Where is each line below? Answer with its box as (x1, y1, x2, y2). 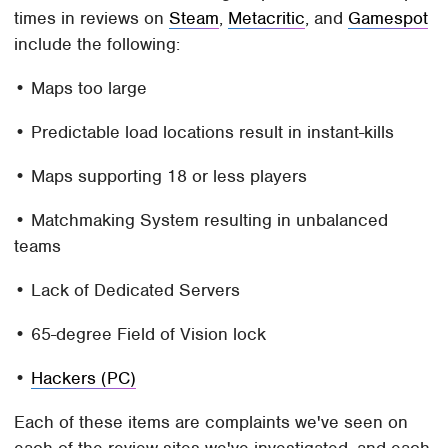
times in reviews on (14, 7, 170, 30)
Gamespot (348, 7, 429, 30)
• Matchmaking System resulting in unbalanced (14, 209, 389, 232)
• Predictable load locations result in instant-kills (14, 121, 395, 144)
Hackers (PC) (31, 367, 137, 390)
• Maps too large (14, 77, 148, 100)
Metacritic (228, 7, 306, 30)
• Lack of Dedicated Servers (14, 279, 241, 302)
